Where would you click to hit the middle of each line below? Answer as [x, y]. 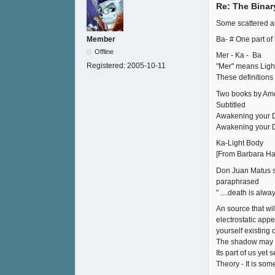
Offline [104, 52]
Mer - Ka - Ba [239, 56]
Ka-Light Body [240, 143]
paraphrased [238, 181]
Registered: [107, 66]
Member [101, 40]
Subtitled [231, 105]
